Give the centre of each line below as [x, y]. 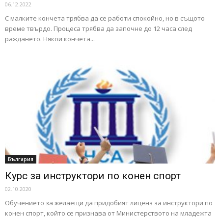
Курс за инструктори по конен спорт [93, 176]
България [21, 159]
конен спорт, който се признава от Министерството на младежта [108, 213]
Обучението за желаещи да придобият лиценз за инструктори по [109, 203]
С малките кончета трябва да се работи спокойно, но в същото [105, 18]
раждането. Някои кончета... [50, 39]
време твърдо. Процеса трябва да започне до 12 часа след [98, 28]
